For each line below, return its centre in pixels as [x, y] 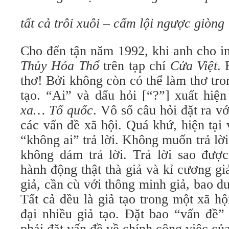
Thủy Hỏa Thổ [60, 66]
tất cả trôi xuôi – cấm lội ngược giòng [122, 23]
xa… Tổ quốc [57, 110]
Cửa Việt [193, 66]
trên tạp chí [134, 66]
